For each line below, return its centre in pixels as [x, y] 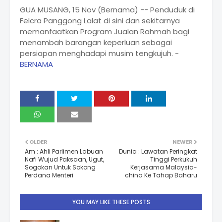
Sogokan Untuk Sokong [60, 167]
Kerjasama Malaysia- [164, 167]
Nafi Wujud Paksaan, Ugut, [64, 160]
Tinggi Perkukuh [174, 160]
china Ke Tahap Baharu [161, 175]
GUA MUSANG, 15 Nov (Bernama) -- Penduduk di [107, 10]
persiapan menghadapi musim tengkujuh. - [99, 54]
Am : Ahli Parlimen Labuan [64, 152]
